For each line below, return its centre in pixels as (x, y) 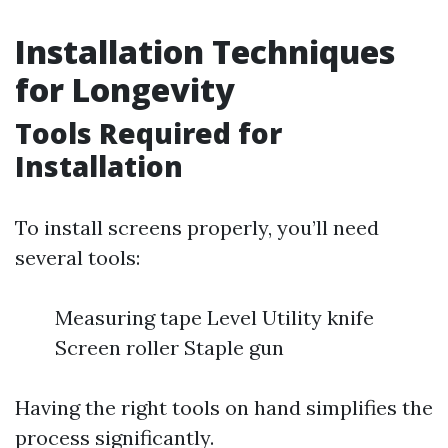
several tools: (77, 257)
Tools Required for (148, 133)
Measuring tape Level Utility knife (214, 317)
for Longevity (125, 89)
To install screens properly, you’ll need (197, 227)
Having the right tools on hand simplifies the (224, 407)
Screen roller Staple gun (169, 347)
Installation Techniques (205, 51)
